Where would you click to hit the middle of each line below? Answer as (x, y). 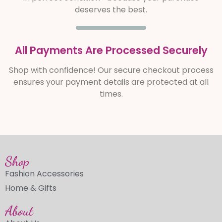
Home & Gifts (31, 188)
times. (111, 94)
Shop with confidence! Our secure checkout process (111, 70)
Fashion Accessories (44, 173)
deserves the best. (111, 9)
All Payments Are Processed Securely (111, 50)
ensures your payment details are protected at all (111, 82)
